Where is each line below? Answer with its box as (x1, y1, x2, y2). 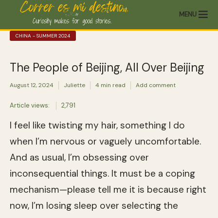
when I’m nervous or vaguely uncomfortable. (10, 135, 201, 147)
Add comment (136, 81, 176, 90)
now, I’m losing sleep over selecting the (10, 199, 178, 212)
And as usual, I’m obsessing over (10, 151, 149, 163)
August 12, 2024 (10, 81, 54, 90)
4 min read (95, 81, 126, 90)
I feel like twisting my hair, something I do (10, 119, 185, 131)
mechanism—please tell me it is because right (10, 183, 206, 196)
